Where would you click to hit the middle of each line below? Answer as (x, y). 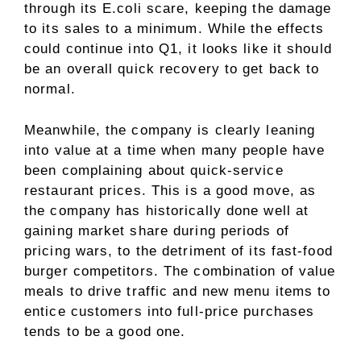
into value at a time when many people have (175, 150)
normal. (50, 89)
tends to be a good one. (105, 331)
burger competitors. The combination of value (180, 271)
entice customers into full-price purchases (170, 311)
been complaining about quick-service (154, 170)
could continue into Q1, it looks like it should (178, 49)
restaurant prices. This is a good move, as (170, 190)
